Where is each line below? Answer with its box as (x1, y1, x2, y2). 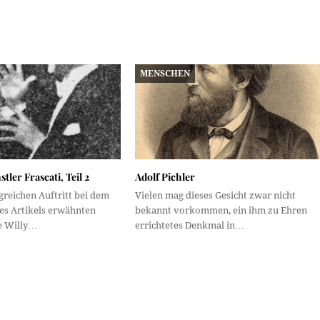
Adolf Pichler (134, 169, 195, 184)
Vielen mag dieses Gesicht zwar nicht (134, 189, 296, 201)
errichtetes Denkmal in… (134, 219, 244, 231)
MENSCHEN (140, 68, 191, 79)
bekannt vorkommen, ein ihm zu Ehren (134, 204, 307, 216)
